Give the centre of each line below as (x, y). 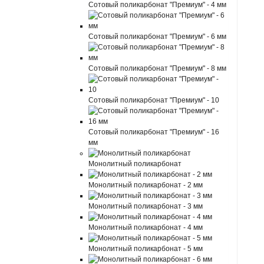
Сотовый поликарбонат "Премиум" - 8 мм (158, 68)
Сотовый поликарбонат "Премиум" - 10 (154, 100)
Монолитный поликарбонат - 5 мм (146, 249)
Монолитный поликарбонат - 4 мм (146, 227)
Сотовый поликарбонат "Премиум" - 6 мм (158, 37)
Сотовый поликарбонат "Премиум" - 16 (154, 132)
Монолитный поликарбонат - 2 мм (146, 185)
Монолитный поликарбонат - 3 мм (146, 206)
